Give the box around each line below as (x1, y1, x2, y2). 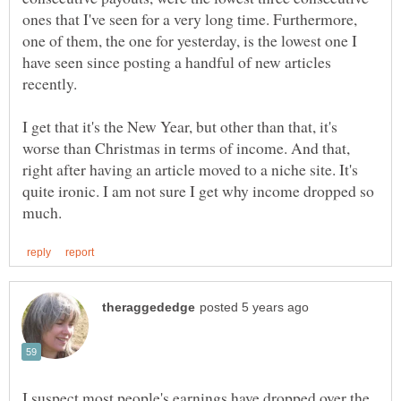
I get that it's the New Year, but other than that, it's (22, 115, 337, 138)
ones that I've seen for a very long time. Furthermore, (22, 8, 357, 30)
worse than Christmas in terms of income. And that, (22, 137, 350, 159)
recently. (22, 73, 77, 95)
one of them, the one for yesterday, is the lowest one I (22, 30, 357, 52)
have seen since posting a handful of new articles (22, 51, 331, 73)
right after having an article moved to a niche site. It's (22, 158, 358, 181)
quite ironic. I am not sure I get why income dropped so (22, 180, 374, 202)
